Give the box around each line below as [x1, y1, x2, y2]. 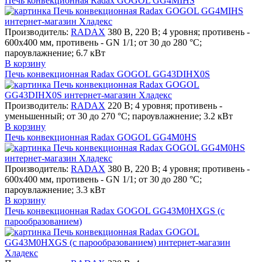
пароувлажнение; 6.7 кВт [5, 47, 105, 58]
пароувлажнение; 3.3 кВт [5, 184, 105, 195]
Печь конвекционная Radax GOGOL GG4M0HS [5, 132, 196, 142]
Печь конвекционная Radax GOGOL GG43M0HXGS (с [5, 205, 225, 216]
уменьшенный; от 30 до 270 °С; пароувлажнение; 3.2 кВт [5, 111, 233, 121]
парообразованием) [5, 216, 82, 226]
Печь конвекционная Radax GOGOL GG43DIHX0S [5, 68, 210, 79]
